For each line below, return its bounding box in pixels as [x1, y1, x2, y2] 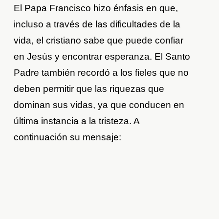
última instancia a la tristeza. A [14, 115, 140, 126]
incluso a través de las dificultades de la [14, 19, 181, 29]
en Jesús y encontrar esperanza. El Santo [14, 51, 191, 62]
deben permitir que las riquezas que [14, 83, 165, 94]
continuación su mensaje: [14, 131, 122, 142]
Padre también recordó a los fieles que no [14, 67, 189, 78]
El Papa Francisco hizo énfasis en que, [14, 2, 178, 13]
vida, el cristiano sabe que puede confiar [14, 35, 184, 45]
